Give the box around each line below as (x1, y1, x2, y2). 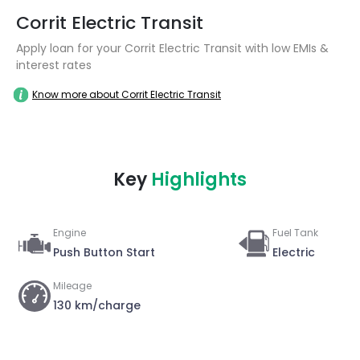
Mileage (53, 279, 92, 292)
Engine (53, 226, 86, 239)
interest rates (16, 57, 92, 73)
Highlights (151, 167, 247, 192)
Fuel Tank (272, 226, 319, 239)
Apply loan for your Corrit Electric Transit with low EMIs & (16, 40, 329, 56)
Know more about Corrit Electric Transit (32, 88, 221, 101)
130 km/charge (53, 297, 141, 313)
